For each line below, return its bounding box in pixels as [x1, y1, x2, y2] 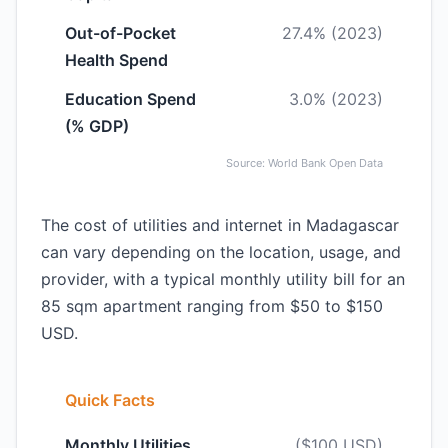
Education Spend [65, 89, 196, 109]
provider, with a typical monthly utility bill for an [41, 269, 405, 289]
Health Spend [65, 50, 168, 70]
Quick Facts [65, 390, 155, 410]
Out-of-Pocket [65, 23, 176, 43]
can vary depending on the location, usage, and [41, 242, 401, 262]
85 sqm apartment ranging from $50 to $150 [41, 296, 383, 316]
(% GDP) [65, 116, 129, 136]
